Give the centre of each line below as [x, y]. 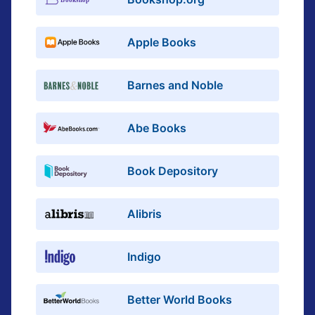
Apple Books [162, 42]
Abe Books [157, 128]
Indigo [144, 257]
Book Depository [173, 171]
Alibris [145, 214]
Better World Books [180, 300]
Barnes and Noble [175, 85]
